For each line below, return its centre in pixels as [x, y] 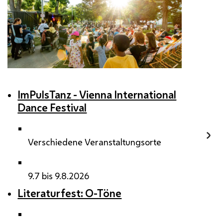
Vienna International [128, 95]
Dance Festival [52, 108]
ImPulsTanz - [49, 95]
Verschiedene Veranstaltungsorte [94, 142]
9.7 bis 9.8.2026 [58, 176]
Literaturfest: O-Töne [70, 193]
